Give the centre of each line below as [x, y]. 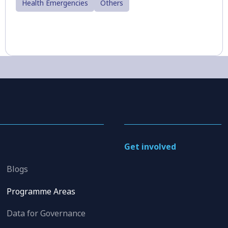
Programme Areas [41, 191]
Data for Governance [46, 213]
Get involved [150, 147]
